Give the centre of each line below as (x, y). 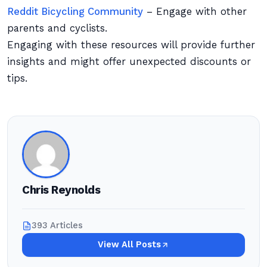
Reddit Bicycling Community (75, 12)
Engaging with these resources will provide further (131, 45)
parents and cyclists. (57, 28)
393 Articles (57, 226)
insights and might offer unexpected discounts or (129, 62)
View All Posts (129, 245)
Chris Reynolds (61, 190)
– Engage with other (195, 12)
